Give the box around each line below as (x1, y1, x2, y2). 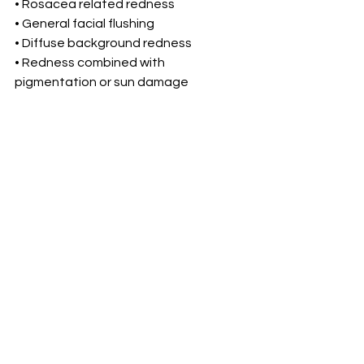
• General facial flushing (15, 17, 154, 31)
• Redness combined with (15, 56, 167, 70)
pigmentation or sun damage (15, 76, 188, 89)
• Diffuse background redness (15, 37, 192, 50)
